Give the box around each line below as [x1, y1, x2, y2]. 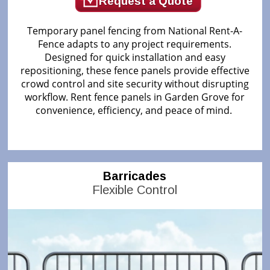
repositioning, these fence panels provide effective [20, 63, 250, 77]
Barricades [103, 169, 167, 183]
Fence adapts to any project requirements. [38, 37, 232, 51]
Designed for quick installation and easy [44, 50, 225, 64]
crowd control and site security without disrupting [20, 77, 249, 90]
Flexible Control [92, 183, 178, 196]
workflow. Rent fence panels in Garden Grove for [25, 90, 245, 104]
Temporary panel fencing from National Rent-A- [27, 24, 243, 37]
